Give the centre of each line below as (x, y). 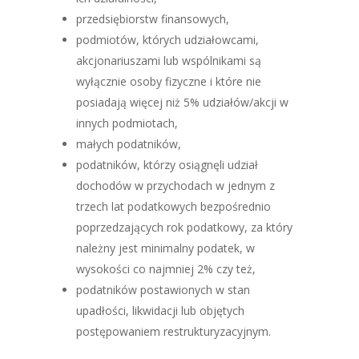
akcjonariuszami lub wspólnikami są (168, 61)
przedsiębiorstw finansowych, (152, 19)
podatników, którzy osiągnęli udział (167, 165)
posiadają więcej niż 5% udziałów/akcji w (182, 102)
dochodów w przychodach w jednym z (175, 186)
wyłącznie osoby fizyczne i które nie (168, 81)
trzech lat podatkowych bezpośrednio (173, 206)
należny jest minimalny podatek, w (165, 248)
